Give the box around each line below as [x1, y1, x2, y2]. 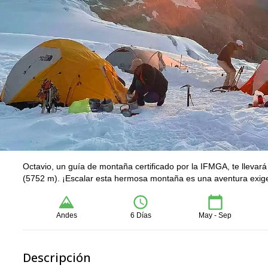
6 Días [130, 211, 151, 220]
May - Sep [199, 211, 232, 220]
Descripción [23, 249, 91, 266]
